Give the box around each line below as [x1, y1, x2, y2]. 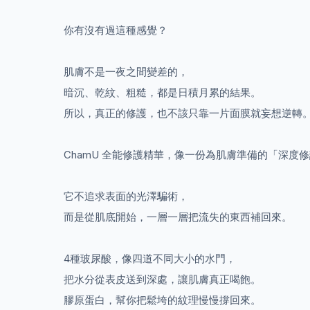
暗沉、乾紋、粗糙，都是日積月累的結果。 [64, 85, 261, 99]
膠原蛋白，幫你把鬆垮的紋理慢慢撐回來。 [64, 293, 261, 307]
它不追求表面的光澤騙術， [64, 189, 188, 203]
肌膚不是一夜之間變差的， [64, 64, 188, 78]
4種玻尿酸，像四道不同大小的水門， [64, 251, 236, 265]
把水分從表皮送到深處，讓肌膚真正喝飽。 [64, 272, 261, 286]
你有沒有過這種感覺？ [64, 23, 167, 37]
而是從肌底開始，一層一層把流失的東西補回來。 [64, 210, 292, 224]
